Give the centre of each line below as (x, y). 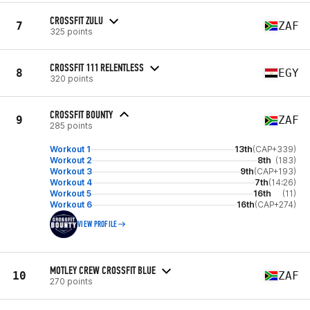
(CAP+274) (275, 204)
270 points (71, 281)
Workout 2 (71, 160)
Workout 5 (71, 193)
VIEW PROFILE (98, 224)
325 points (71, 31)
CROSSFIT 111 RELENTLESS (97, 67)
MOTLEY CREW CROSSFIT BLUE (103, 270)
